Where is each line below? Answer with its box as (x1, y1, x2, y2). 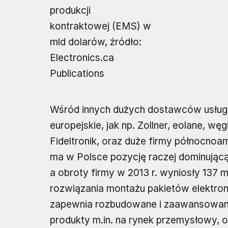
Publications (50, 67, 104, 79)
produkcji (50, 4, 91, 16)
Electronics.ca (50, 51, 114, 64)
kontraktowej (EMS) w (50, 20, 151, 32)
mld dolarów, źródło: (50, 36, 141, 48)
